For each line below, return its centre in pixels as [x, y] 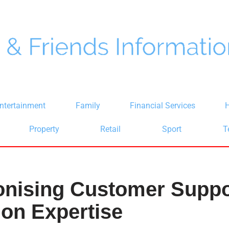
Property [44, 129]
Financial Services [163, 106]
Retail [111, 129]
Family [88, 106]
